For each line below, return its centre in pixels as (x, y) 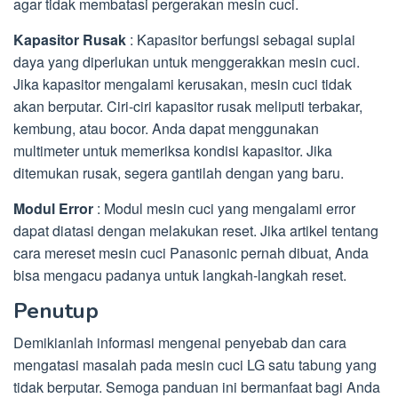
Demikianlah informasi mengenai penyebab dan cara (180, 343)
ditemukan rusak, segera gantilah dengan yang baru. (179, 173)
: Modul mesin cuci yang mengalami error (224, 209)
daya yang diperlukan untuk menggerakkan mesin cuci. (187, 62)
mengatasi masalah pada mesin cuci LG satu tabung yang (195, 365)
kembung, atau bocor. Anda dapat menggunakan (166, 129)
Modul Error (53, 209)
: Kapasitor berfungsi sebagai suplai (241, 40)
